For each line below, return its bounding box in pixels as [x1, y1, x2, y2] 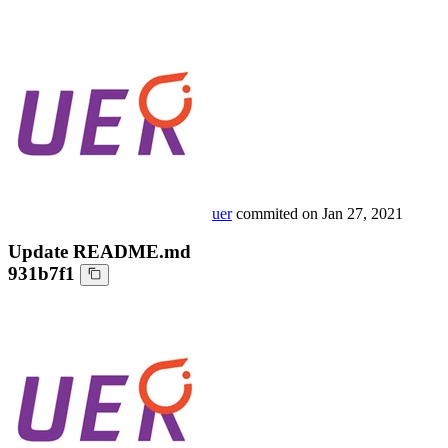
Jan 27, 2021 [322, 204, 403, 222]
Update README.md [8, 241, 191, 263]
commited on [236, 204, 322, 222]
